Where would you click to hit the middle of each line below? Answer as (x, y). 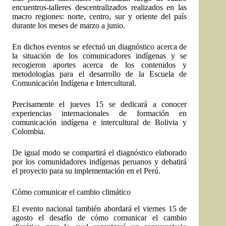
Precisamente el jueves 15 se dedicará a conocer (100, 104)
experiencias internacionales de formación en (100, 113)
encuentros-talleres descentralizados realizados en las (100, 7)
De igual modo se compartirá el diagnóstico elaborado (100, 153)
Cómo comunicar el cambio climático (71, 192)
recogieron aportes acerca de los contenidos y (100, 65)
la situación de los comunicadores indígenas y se (100, 56)
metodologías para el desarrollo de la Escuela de (100, 74)
